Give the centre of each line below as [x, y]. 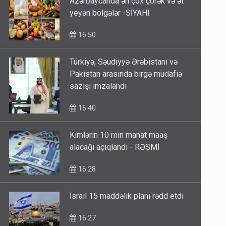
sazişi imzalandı [98, 86]
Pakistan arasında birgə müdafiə [126, 74]
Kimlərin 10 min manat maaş [119, 135]
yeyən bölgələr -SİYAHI [110, 13]
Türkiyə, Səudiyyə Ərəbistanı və [124, 62]
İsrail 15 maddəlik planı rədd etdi [127, 196]
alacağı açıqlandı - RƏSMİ [115, 147]
